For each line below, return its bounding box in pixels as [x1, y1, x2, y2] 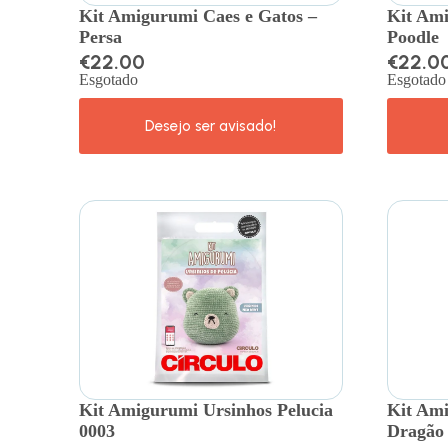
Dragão [386, 420, 444, 441]
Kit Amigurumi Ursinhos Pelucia [79, 399, 334, 420]
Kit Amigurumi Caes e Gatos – [79, 5, 318, 26]
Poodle [386, 26, 439, 47]
